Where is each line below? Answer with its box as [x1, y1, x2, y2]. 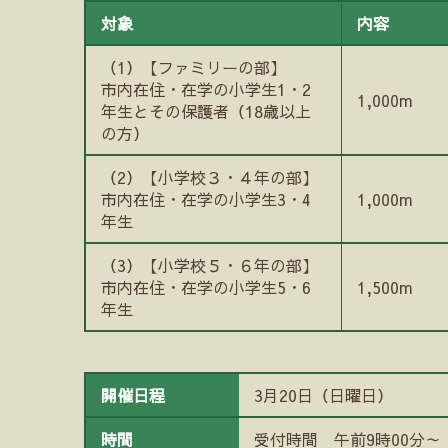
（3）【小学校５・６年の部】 [101, 254, 319, 276]
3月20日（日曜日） [254, 384, 394, 406]
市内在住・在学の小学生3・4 [101, 188, 312, 210]
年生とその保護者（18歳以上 [101, 100, 312, 122]
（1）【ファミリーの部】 [101, 56, 287, 78]
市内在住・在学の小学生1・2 [101, 78, 312, 100]
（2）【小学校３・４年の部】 [101, 166, 319, 188]
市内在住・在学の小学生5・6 [101, 276, 312, 298]
